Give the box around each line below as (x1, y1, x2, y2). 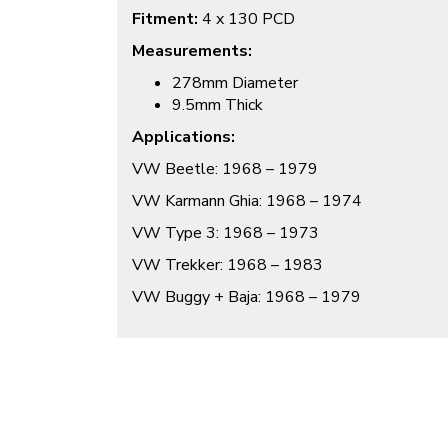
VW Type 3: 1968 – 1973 (132, 222, 319, 245)
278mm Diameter (172, 72, 298, 95)
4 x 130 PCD (198, 8, 299, 31)
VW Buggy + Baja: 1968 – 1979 (132, 286, 361, 309)
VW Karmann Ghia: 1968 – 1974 (132, 190, 362, 213)
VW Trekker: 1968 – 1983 (132, 254, 323, 277)
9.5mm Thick (172, 94, 263, 117)
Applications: (132, 126, 235, 149)
